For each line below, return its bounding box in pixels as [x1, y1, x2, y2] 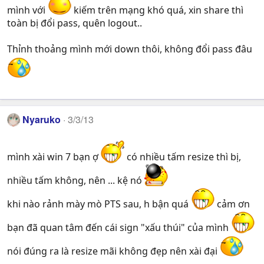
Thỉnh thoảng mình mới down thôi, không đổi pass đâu [7, 42, 252, 56]
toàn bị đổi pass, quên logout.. [7, 16, 142, 30]
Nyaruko [22, 113, 61, 127]
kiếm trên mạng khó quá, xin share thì [71, 4, 243, 17]
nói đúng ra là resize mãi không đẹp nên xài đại [7, 244, 220, 258]
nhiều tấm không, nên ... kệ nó [7, 173, 144, 187]
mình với [7, 4, 48, 17]
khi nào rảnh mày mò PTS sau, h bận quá [7, 197, 191, 210]
